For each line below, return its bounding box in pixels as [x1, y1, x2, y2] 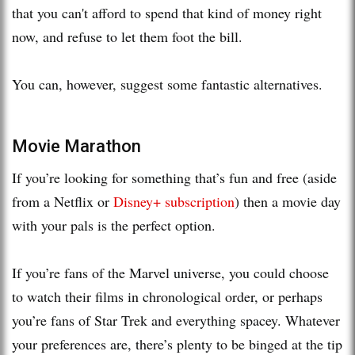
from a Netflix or [12, 191, 113, 211]
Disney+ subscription [113, 191, 235, 211]
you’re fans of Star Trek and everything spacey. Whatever [12, 310, 340, 330]
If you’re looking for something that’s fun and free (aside [12, 167, 337, 187]
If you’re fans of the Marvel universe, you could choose [12, 262, 329, 282]
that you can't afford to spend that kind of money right [12, 2, 322, 22]
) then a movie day [235, 191, 341, 211]
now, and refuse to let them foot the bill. [12, 26, 247, 46]
